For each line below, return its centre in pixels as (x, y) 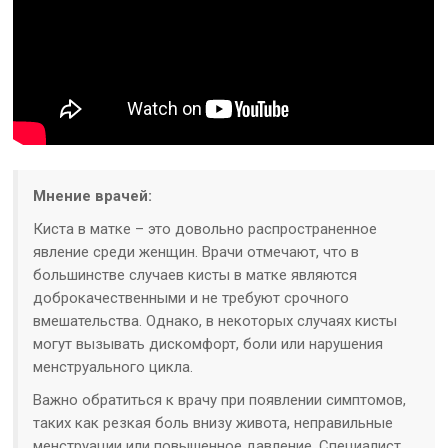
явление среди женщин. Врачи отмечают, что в (196, 251)
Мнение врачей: (93, 195)
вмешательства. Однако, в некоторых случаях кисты (215, 320)
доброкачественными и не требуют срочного (191, 297)
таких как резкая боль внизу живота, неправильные (213, 422)
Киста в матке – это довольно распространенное (205, 228)
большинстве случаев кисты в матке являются (195, 274)
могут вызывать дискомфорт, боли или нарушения (208, 343)
